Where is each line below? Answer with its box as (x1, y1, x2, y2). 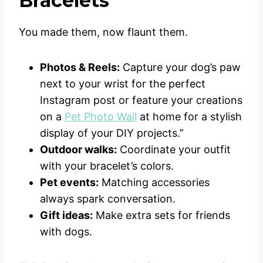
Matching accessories (99, 176, 210, 188)
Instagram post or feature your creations (40, 93, 242, 106)
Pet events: (40, 176, 99, 188)
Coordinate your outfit (117, 143, 231, 156)
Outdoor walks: (40, 143, 117, 156)
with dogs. (40, 225, 92, 238)
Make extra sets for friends (93, 208, 230, 221)
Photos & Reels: (40, 60, 120, 73)
